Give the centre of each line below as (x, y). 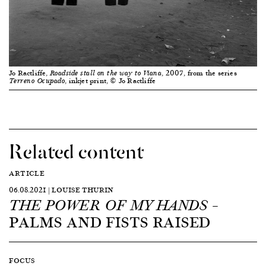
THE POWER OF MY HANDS (108, 205)
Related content (76, 149)
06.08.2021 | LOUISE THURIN (61, 189)
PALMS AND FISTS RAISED (110, 221)
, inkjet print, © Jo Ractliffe (110, 80)
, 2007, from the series (199, 72)
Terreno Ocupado (37, 81)
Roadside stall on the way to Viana (106, 73)
